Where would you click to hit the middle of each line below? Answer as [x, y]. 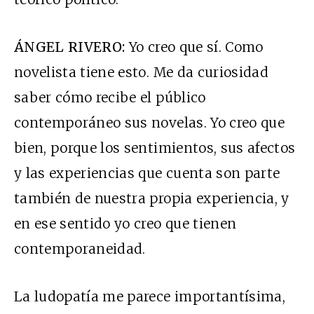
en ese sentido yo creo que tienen [125, 224]
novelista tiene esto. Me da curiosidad [141, 73]
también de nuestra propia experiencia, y [152, 199]
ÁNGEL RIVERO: [70, 47]
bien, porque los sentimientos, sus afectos [155, 148]
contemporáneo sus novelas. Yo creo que [149, 123]
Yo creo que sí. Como [194, 47]
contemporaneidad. [80, 249]
